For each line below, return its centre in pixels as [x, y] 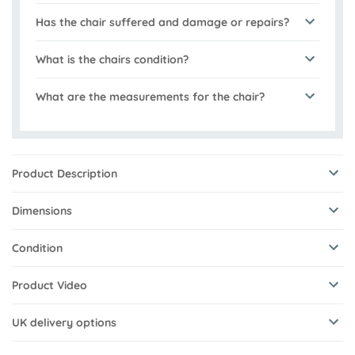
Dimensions [42, 211]
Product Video [50, 286]
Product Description [65, 174]
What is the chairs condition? [112, 60]
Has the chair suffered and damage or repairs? [162, 23]
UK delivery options [64, 323]
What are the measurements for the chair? [150, 97]
